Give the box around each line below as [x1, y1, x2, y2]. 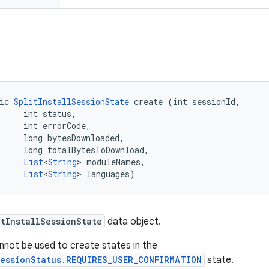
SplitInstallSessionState [14, 96, 129, 107]
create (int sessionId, [129, 96, 245, 107]
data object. [105, 216, 161, 228]
